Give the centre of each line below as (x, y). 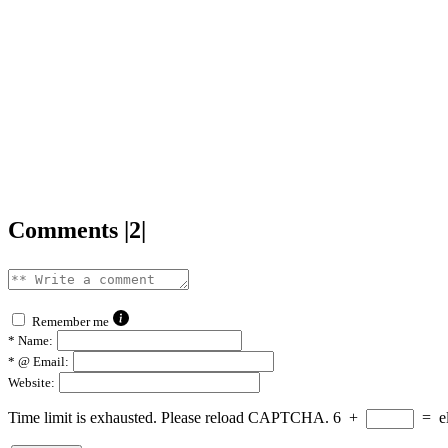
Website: (31, 382)
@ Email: (42, 361)
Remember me (70, 321)
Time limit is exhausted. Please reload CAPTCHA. (168, 417)
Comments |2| (77, 229)
